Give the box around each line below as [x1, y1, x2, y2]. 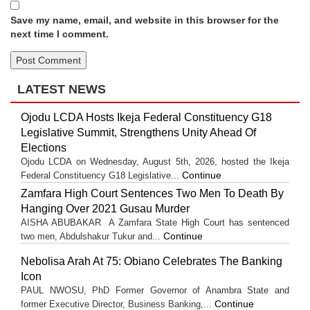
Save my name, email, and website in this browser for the [10, 14, 279, 26]
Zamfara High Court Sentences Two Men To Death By [21, 187, 284, 199]
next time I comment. [10, 28, 109, 39]
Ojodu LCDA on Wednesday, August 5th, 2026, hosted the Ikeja [21, 156, 289, 167]
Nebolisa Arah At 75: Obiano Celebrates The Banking [21, 255, 282, 267]
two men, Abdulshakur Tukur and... [21, 230, 163, 241]
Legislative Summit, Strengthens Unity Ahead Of [21, 126, 256, 138]
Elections [21, 141, 69, 154]
